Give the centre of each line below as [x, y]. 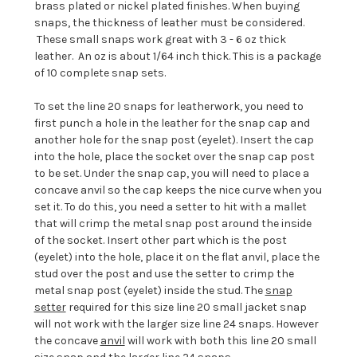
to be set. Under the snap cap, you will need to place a [171, 174]
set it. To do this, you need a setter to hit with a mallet [170, 207]
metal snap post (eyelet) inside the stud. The [149, 291]
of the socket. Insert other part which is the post [160, 241]
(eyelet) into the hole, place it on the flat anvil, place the [177, 257]
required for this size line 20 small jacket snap [186, 308]
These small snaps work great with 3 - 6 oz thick [160, 40]
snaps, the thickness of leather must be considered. [169, 23]
